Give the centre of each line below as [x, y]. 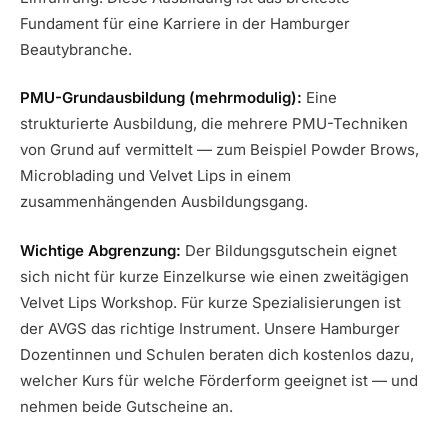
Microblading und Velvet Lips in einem [155, 176]
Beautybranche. [76, 49]
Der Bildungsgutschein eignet [289, 250]
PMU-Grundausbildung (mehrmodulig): [161, 98]
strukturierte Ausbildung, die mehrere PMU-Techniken [214, 124]
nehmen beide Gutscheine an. [126, 406]
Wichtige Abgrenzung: [100, 250]
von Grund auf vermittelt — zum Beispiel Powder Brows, [219, 150]
